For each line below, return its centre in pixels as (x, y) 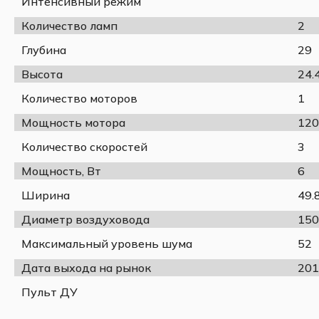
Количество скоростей (84, 146)
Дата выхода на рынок (86, 267)
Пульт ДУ (49, 292)
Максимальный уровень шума (107, 243)
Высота (42, 74)
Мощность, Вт (61, 171)
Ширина (46, 195)
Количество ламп (69, 25)
